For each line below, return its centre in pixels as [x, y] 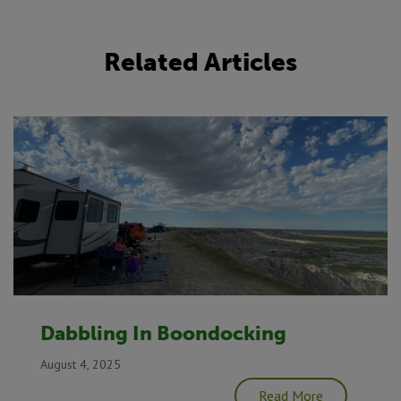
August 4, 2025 [81, 364]
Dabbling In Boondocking [163, 333]
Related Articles [200, 61]
